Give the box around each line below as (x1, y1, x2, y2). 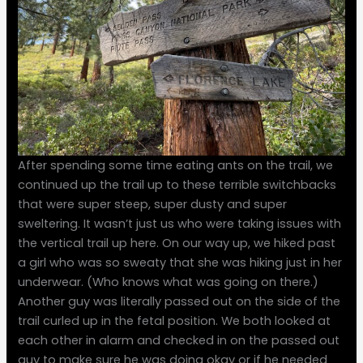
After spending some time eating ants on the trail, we (18, 157, 334, 174)
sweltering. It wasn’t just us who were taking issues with (18, 216, 342, 233)
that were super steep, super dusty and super (18, 196, 288, 213)
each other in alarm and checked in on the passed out (18, 332, 340, 349)
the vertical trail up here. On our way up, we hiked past (18, 235, 336, 252)
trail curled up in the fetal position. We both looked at (18, 313, 331, 330)
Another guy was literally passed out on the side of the (18, 293, 341, 310)
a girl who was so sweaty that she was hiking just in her (18, 254, 343, 271)
